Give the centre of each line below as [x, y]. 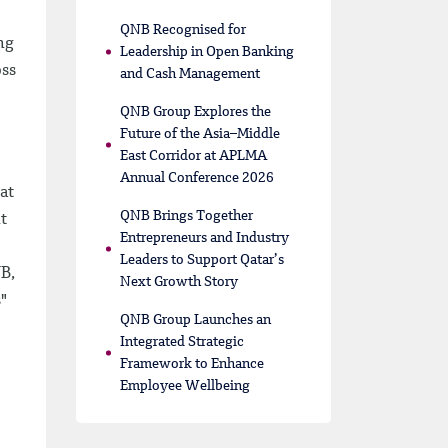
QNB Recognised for [183, 30]
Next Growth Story [179, 282]
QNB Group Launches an [195, 320]
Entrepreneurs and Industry [204, 238]
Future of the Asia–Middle [200, 134]
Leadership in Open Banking [207, 52]
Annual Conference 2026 [197, 178]
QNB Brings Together [186, 216]
